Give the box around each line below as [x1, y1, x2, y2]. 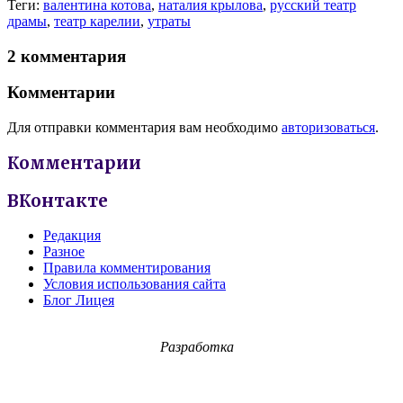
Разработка [160, 339, 234, 355]
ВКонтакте [7, 190, 108, 211]
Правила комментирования [43, 260, 210, 276]
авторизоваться [282, 120, 375, 136]
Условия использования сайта [43, 276, 226, 292]
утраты [148, 13, 191, 29]
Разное [43, 244, 85, 260]
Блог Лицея [43, 292, 114, 309]
